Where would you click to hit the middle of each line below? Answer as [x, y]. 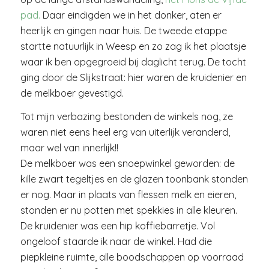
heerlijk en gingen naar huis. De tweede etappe [123, 30]
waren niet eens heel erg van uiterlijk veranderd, [125, 132]
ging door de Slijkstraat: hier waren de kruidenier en [133, 77]
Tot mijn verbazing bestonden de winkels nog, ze [126, 117]
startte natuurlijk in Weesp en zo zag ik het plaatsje [133, 46]
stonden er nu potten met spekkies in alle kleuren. [128, 210]
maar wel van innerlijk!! [69, 148]
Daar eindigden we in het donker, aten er [131, 15]
